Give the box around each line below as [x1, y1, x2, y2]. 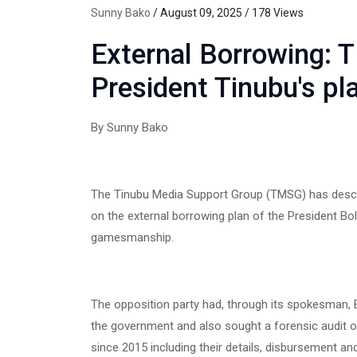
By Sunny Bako [91, 120, 168, 135]
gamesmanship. [91, 230, 174, 245]
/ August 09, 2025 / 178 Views [151, 6, 304, 20]
